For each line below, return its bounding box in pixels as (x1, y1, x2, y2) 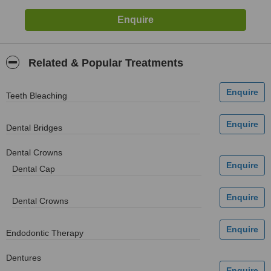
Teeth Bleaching (6, 91, 67, 100)
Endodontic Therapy (6, 228, 83, 238)
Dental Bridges (6, 123, 62, 132)
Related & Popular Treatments (25, 57, 183, 69)
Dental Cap (12, 164, 55, 174)
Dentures (6, 253, 41, 263)
